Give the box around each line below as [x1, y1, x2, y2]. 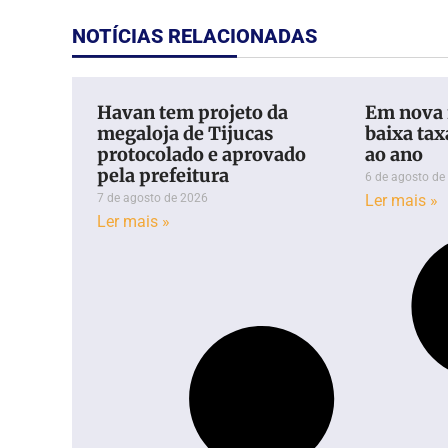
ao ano [365, 142, 424, 166]
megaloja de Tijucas [97, 121, 273, 145]
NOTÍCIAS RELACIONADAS [72, 23, 317, 48]
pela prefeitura [97, 163, 229, 187]
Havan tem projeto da [97, 100, 288, 124]
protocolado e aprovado [97, 142, 306, 166]
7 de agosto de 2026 [97, 190, 208, 205]
